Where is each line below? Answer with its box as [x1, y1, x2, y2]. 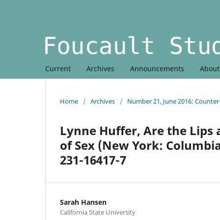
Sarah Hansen [60, 197, 107, 207]
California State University [60, 207, 136, 217]
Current [45, 63, 71, 73]
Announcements [130, 63, 184, 73]
